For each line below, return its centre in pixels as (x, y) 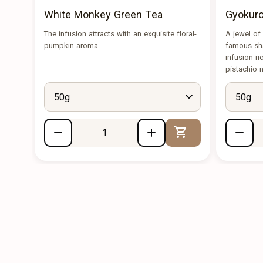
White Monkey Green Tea (103, 14)
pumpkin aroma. (72, 45)
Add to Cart (215, 132)
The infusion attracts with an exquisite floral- (120, 34)
